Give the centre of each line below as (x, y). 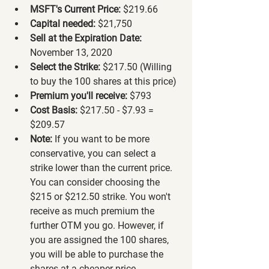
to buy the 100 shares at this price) (103, 81)
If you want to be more (102, 139)
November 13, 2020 (71, 52)
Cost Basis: (54, 110)
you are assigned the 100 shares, (101, 240)
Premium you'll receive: (79, 95)
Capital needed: (63, 23)
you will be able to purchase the (98, 254)
